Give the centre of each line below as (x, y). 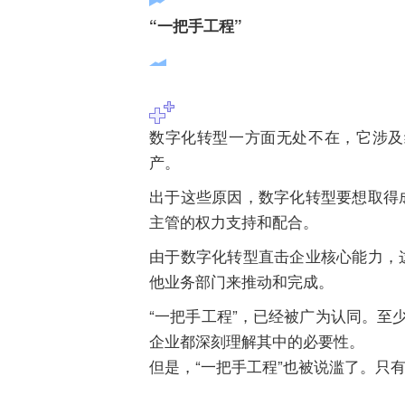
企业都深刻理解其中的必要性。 (257, 341)
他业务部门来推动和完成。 (241, 281)
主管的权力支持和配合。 (234, 221)
